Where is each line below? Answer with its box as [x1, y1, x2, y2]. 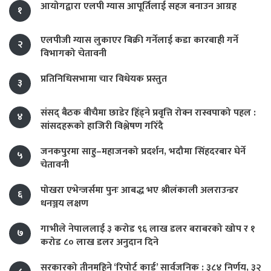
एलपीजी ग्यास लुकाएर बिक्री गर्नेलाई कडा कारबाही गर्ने [41, 32, 238, 49]
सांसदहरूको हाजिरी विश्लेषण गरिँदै [41, 118, 163, 135]
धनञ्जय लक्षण [41, 195, 88, 212]
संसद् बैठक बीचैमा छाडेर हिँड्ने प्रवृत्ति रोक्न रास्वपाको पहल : [41, 105, 256, 122]
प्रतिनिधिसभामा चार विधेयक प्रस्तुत [41, 71, 167, 88]
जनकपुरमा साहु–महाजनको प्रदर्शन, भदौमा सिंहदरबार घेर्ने [41, 143, 246, 160]
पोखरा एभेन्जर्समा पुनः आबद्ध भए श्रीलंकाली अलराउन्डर [41, 182, 238, 199]
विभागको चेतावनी [41, 45, 106, 62]
